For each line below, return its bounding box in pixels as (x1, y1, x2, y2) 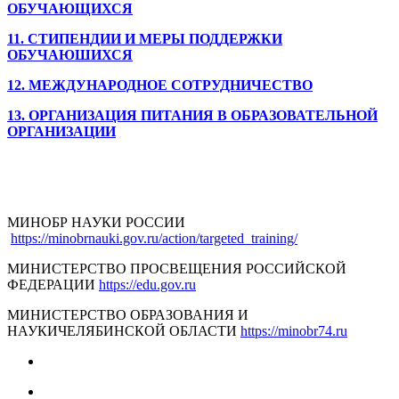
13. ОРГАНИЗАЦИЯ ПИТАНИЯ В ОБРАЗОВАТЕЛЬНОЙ (7, 107, 378, 123)
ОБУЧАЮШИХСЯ (7, 46, 133, 62)
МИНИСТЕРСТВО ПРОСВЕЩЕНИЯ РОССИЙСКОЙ (7, 260, 346, 276)
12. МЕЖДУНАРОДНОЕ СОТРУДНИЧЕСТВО (7, 77, 313, 93)
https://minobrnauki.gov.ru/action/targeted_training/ (11, 230, 297, 246)
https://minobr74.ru (240, 322, 347, 338)
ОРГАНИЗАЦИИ (7, 123, 116, 139)
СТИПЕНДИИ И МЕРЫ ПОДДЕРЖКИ (28, 30, 282, 46)
